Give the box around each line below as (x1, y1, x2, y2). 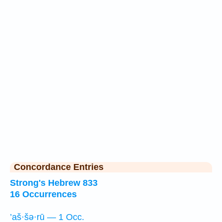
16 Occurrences (10, 189, 77, 199)
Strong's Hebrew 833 (10, 178, 98, 188)
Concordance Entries (14, 162, 104, 172)
